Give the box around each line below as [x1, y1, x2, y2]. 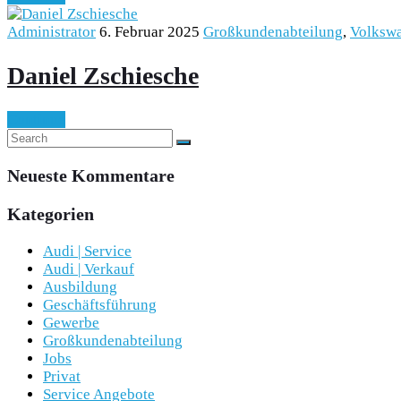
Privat [43, 367, 81, 385]
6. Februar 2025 [99, 22, 200, 40]
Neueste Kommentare [7, 165, 175, 185]
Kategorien [7, 203, 94, 224]
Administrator [7, 22, 96, 40]
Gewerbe [43, 313, 99, 331]
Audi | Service [43, 242, 132, 260]
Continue [7, 111, 65, 129]
